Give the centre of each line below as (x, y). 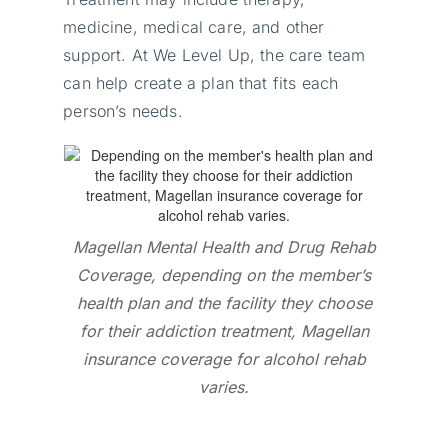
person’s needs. (123, 110)
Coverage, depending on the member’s (224, 274)
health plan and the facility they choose (224, 302)
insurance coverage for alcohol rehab (224, 358)
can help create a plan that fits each (201, 82)
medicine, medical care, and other (194, 26)
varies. (224, 386)
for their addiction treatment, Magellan (224, 330)
